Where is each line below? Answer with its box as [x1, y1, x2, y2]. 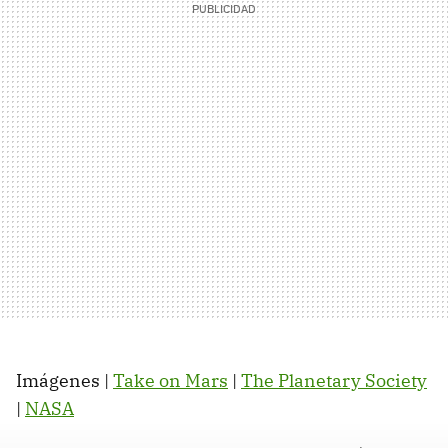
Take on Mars [113, 368, 228, 392]
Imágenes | [16, 368, 113, 392]
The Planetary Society [241, 368, 427, 392]
